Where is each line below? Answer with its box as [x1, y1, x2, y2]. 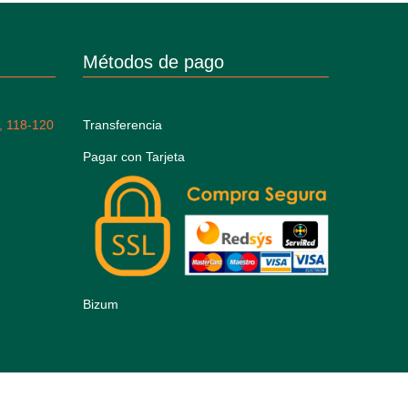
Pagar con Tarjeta [83, 149, 185, 164]
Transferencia [83, 117, 162, 132]
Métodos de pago [83, 52, 224, 72]
